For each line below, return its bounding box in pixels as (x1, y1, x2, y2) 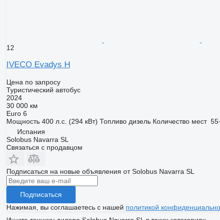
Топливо (99, 117, 127, 125)
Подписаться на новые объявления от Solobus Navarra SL (6, 167, 194, 175)
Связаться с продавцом (6, 143, 82, 151)
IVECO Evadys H (6, 59, 70, 69)
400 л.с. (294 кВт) (41, 117, 98, 125)
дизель (128, 117, 151, 125)
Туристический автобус (6, 85, 81, 94)
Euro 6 (6, 109, 27, 117)
